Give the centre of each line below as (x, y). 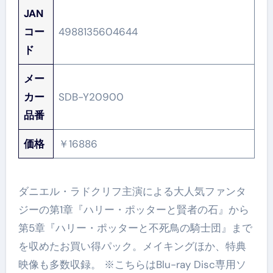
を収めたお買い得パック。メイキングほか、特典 (132, 246)
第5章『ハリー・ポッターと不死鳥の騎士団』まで (135, 228)
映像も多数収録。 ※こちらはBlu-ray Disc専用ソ (132, 264)
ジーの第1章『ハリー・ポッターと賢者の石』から (133, 209)
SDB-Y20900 (91, 97)
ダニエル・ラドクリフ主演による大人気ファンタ (132, 191)
